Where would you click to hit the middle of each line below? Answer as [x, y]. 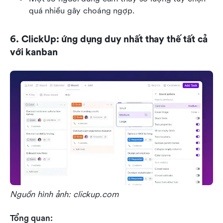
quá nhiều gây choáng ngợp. [82, 11]
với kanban [34, 53]
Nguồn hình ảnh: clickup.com [64, 194]
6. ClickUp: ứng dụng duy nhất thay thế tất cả [109, 40]
